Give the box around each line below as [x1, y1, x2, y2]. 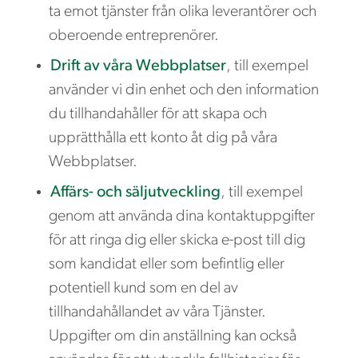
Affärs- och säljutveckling [50, 184, 221, 201]
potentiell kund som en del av [49, 280, 238, 296]
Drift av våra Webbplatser [50, 58, 226, 74]
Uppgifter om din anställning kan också [49, 328, 296, 344]
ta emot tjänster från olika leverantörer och [49, 3, 316, 20]
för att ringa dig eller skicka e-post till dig [49, 232, 305, 249]
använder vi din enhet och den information [49, 82, 319, 98]
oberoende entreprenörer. [49, 27, 219, 44]
